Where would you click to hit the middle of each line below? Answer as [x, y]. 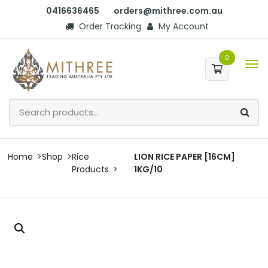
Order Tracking [109, 26]
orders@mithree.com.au [168, 11]
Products [90, 169]
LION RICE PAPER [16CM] [185, 156]
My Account [182, 26]
